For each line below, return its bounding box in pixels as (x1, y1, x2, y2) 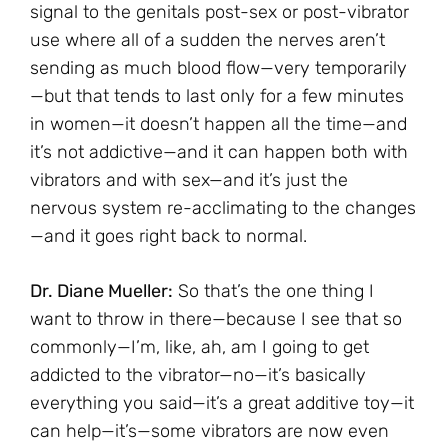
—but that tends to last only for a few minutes (30, 85, 404, 108)
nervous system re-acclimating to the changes (30, 197, 416, 220)
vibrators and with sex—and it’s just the (30, 169, 348, 192)
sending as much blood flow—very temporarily (30, 57, 407, 80)
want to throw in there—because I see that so (30, 308, 402, 331)
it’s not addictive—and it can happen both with (30, 141, 408, 164)
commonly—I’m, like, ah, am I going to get (30, 336, 369, 359)
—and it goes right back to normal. (30, 225, 307, 248)
